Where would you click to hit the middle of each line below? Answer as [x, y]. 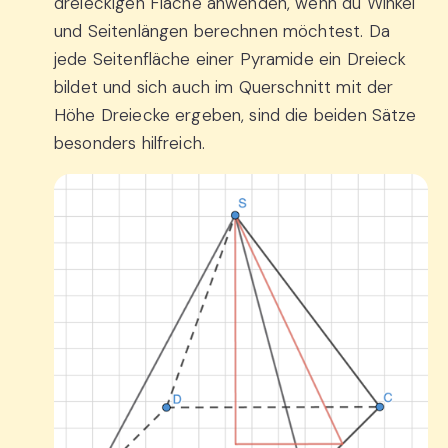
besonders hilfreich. [129, 143]
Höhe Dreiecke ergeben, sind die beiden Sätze [235, 115]
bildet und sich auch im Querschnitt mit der [224, 87]
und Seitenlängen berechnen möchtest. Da [222, 31]
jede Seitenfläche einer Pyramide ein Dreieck [230, 59]
